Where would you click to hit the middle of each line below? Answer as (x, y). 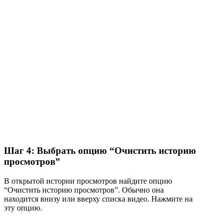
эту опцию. (23, 208)
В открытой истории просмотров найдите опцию (88, 181)
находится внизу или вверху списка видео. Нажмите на (98, 199)
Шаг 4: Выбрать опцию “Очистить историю (100, 151)
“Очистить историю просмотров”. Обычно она (84, 190)
